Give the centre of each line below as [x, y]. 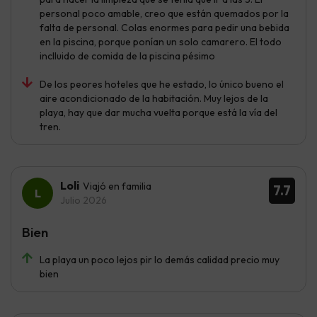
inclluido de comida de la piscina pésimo [127, 56]
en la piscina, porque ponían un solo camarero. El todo [161, 41]
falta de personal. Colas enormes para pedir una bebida [165, 27]
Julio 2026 [83, 200]
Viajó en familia [117, 186]
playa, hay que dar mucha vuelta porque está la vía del [158, 112]
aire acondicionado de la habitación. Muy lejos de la [154, 98]
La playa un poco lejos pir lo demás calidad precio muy [160, 259]
